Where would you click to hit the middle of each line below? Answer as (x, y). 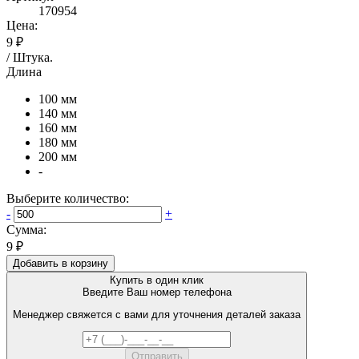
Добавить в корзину (61, 263)
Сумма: (26, 229)
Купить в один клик (157, 280)
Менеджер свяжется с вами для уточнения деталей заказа (157, 315)
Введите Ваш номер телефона (157, 292)
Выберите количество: (68, 198)
